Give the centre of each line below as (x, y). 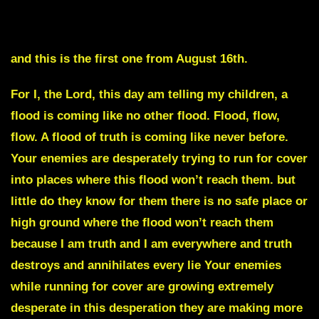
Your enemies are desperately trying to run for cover (159, 159)
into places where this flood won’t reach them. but (153, 180)
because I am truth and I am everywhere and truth (151, 244)
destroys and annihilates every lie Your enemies (146, 266)
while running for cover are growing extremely (142, 287)
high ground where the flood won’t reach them (142, 223)
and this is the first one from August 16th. (129, 59)
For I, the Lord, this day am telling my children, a (149, 95)
